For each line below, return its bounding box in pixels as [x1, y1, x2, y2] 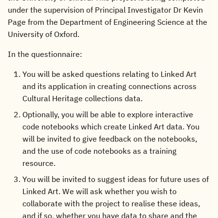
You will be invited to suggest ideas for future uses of [22, 174, 209, 184]
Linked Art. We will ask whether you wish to [22, 186, 177, 196]
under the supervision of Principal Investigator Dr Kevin [8, 5, 203, 15]
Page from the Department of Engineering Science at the [8, 17, 207, 27]
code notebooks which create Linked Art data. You [22, 122, 200, 131]
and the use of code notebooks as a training [22, 146, 177, 156]
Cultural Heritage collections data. [22, 93, 143, 103]
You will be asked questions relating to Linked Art [22, 69, 197, 79]
